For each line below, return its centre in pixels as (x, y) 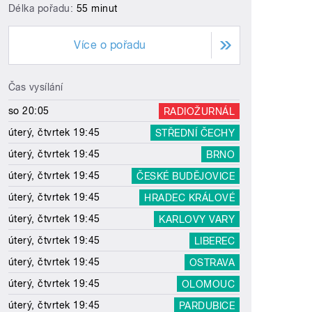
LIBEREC (214, 241)
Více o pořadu (110, 45)
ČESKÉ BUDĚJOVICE (186, 176)
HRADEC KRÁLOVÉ (190, 197)
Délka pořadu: (42, 9)
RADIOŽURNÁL (199, 111)
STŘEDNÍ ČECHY (195, 133)
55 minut (97, 9)
